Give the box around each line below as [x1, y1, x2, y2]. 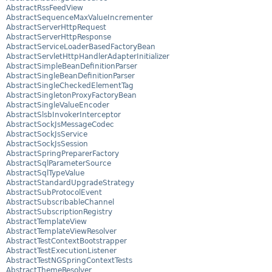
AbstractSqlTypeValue [6, 169, 84, 178]
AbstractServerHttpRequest [6, 23, 106, 32]
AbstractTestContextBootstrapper [6, 237, 127, 246]
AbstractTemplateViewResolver [6, 227, 117, 236]
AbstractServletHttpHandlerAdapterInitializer [6, 52, 169, 61]
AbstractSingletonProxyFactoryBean [6, 91, 137, 100]
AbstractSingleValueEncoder [6, 101, 109, 110]
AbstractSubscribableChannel [6, 198, 114, 207]
